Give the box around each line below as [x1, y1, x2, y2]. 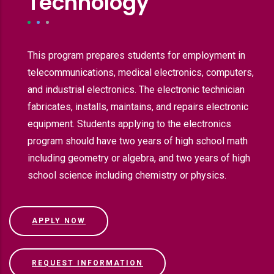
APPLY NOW [32, 217, 86, 225]
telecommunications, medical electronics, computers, [28, 67, 254, 78]
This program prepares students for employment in [28, 50, 245, 61]
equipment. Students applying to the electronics [28, 118, 231, 130]
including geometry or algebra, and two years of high [28, 152, 250, 164]
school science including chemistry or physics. [28, 169, 226, 181]
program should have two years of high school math [28, 135, 248, 147]
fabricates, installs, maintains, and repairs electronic [28, 101, 248, 113]
